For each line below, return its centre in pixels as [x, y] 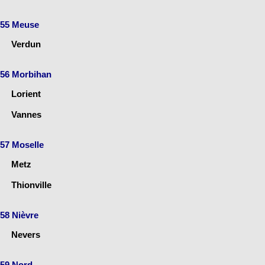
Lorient [26, 93]
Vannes [26, 114]
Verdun [26, 44]
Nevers [26, 234]
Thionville [31, 185]
